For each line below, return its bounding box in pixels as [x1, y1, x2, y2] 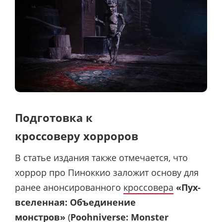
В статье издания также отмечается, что [15, 151, 188, 164]
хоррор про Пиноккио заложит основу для [15, 166, 199, 178]
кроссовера [123, 181, 173, 193]
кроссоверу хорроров [15, 128, 138, 143]
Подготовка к [15, 110, 93, 125]
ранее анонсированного [15, 181, 123, 193]
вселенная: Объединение [15, 196, 136, 208]
